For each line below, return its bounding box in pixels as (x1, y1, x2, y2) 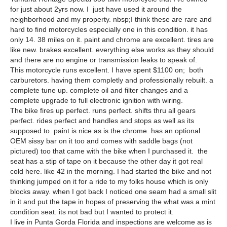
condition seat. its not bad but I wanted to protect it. (10, 208, 174, 216)
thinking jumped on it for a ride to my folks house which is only (10, 177, 208, 186)
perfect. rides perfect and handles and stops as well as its (10, 117, 194, 125)
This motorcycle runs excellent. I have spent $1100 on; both (10, 66, 203, 74)
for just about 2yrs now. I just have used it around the (10, 5, 182, 14)
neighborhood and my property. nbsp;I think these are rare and (10, 15, 212, 24)
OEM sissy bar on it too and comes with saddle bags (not (10, 137, 193, 145)
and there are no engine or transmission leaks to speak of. (10, 56, 197, 64)
